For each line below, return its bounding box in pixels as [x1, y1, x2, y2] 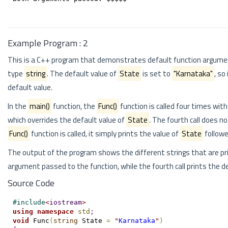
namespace [37, 207, 74, 215]
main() [30, 100, 50, 112]
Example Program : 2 [8, 36, 88, 50]
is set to [141, 68, 172, 79]
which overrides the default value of [8, 114, 126, 126]
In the [8, 100, 28, 112]
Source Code [8, 176, 54, 190]
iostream [49, 198, 82, 206]
